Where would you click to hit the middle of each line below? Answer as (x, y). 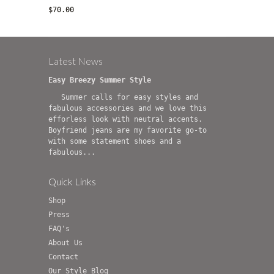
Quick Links (72, 181)
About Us (65, 243)
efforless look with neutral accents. (125, 119)
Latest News (76, 61)
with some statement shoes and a (115, 141)
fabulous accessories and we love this (128, 108)
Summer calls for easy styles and (123, 97)
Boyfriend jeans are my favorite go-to (128, 130)
